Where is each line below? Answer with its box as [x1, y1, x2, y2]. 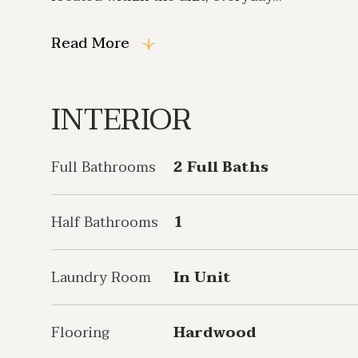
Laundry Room [51, 265, 151, 290]
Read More [51, 31, 129, 56]
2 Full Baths [173, 155, 268, 180]
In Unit [173, 265, 231, 290]
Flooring [51, 320, 109, 345]
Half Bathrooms [51, 210, 158, 235]
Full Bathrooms [51, 155, 156, 180]
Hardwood [173, 320, 257, 345]
